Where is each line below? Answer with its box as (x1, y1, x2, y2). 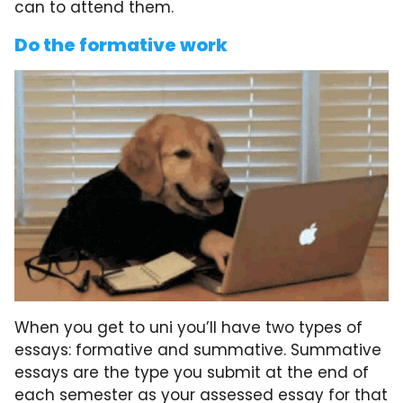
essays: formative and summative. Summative (14, 339, 381, 362)
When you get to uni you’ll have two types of (14, 317, 363, 339)
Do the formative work (14, 32, 228, 58)
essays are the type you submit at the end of (14, 362, 369, 384)
